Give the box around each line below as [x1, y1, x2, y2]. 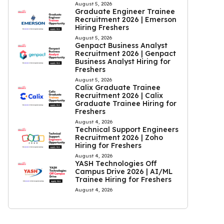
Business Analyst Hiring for [74, 57, 170, 66]
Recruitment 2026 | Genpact [74, 49, 176, 58]
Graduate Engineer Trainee [74, 7, 175, 16]
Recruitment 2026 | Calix [74, 91, 163, 100]
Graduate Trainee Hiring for [74, 99, 176, 108]
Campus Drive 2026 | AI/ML [74, 167, 172, 176]
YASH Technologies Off [74, 159, 157, 168]
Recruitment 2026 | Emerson [74, 15, 176, 24]
